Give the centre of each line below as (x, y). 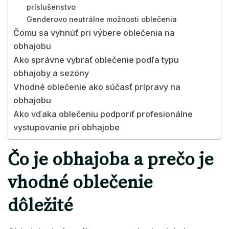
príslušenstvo (51, 7)
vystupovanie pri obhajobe (66, 127)
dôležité (40, 206)
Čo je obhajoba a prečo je (111, 160)
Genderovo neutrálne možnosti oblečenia (101, 19)
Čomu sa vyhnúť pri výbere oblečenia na (94, 32)
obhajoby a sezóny (51, 73)
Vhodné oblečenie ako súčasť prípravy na (97, 87)
